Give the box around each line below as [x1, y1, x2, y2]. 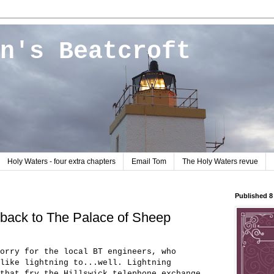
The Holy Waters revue [182, 157, 258, 166]
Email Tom [131, 157, 166, 166]
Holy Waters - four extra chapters [7, 157, 116, 166]
